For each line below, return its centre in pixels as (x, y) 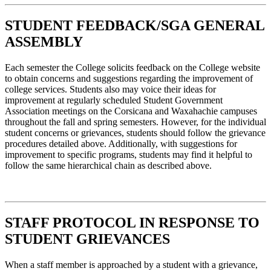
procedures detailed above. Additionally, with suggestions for (121, 143)
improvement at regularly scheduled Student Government (114, 100)
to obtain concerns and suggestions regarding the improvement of (129, 78)
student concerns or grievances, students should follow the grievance (135, 132)
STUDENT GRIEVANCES (87, 239)
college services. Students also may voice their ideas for (110, 89)
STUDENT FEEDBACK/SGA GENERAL (135, 25)
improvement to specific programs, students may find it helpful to (129, 154)
